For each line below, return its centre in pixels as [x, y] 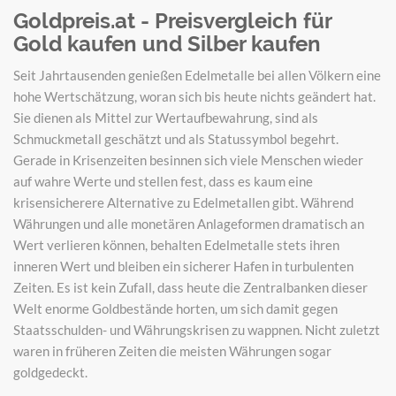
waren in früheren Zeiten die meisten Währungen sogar [172, 350]
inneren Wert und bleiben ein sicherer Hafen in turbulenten [183, 266]
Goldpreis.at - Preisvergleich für [172, 20]
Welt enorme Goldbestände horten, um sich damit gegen [175, 308]
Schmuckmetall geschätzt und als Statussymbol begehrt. [176, 138]
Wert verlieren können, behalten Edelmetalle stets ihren [176, 244]
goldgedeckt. [50, 372]
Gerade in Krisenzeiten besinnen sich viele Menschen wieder [188, 160]
